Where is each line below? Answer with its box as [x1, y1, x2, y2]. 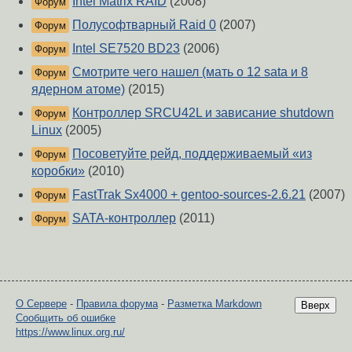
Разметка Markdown [167, 298, 262, 310]
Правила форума [76, 298, 158, 310]
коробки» [31, 164, 85, 178]
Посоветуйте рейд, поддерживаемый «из [72, 147, 312, 161]
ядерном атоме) [31, 82, 125, 97]
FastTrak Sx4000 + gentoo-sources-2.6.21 [72, 188, 306, 202]
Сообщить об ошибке [16, 312, 115, 324]
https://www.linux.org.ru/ [16, 326, 125, 339]
